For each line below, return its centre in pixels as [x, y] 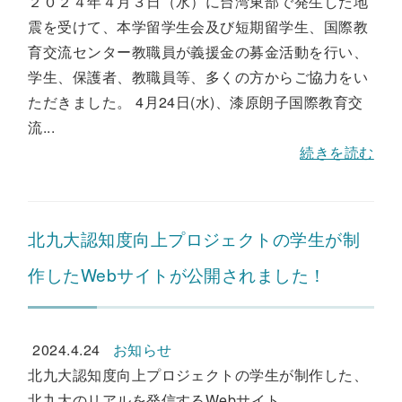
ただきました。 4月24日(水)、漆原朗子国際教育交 [196, 102]
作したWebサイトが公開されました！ [177, 274]
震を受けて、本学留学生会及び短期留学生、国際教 [198, 26]
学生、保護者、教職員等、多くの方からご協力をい [198, 77]
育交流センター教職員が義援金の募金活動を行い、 [198, 52]
